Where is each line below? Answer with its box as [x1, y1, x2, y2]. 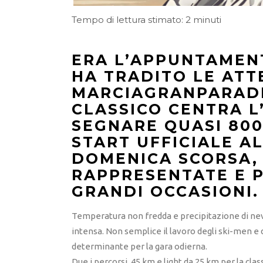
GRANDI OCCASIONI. [72, 183, 259, 201]
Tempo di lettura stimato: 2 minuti [72, 14, 221, 26]
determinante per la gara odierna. [72, 241, 207, 252]
